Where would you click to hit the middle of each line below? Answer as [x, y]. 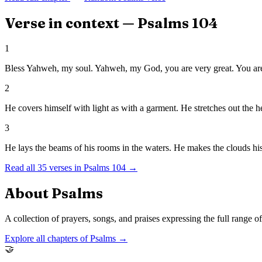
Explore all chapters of [47, 238]
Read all [21, 168]
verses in [64, 168]
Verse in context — [71, 23]
